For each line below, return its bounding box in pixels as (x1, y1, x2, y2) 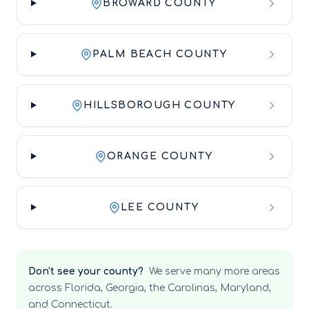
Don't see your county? (28, 266, 143, 277)
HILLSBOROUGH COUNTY (83, 99, 236, 110)
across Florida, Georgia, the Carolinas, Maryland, (28, 282, 271, 293)
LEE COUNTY (120, 201, 199, 212)
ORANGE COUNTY (106, 150, 213, 161)
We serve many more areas (149, 266, 280, 277)
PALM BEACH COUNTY (92, 48, 228, 59)
